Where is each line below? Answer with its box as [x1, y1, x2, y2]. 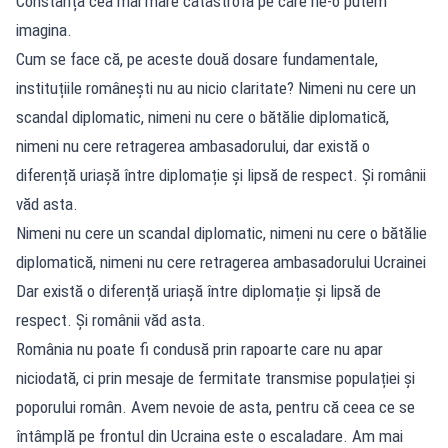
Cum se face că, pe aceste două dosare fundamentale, [16, 48, 378, 69]
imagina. [16, 19, 72, 40]
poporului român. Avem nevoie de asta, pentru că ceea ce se [16, 396, 415, 417]
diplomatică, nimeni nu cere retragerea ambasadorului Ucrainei [16, 251, 426, 272]
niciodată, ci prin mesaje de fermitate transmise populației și [16, 367, 415, 388]
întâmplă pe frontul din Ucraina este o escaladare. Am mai [16, 425, 403, 446]
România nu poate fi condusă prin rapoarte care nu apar [16, 338, 383, 359]
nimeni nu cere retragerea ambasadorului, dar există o [16, 135, 370, 156]
